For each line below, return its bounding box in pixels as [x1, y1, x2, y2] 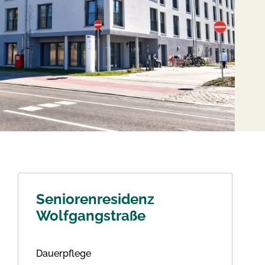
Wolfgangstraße [35, 207, 146, 224]
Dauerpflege [35, 248, 91, 259]
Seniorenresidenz [35, 190, 154, 208]
